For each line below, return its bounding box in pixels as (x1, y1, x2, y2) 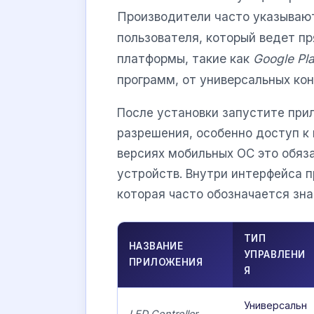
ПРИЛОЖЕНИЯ (129, 256, 203, 268)
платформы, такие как (117, 51, 253, 67)
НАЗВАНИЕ (129, 240, 184, 252)
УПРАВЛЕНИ (244, 248, 306, 260)
